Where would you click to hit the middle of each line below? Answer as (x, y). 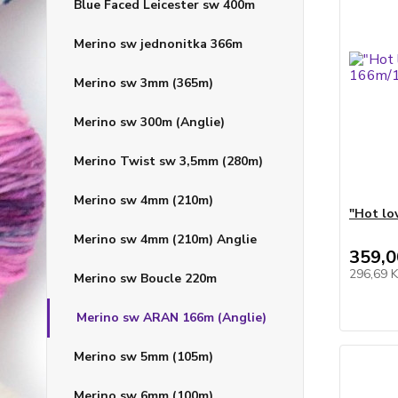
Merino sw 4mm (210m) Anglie (165, 239)
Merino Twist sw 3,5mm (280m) (168, 161)
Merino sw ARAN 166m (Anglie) (171, 318)
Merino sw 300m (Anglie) (149, 122)
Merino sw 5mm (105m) (143, 357)
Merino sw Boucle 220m (145, 279)
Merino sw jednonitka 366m (158, 44)
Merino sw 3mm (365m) (143, 83)
